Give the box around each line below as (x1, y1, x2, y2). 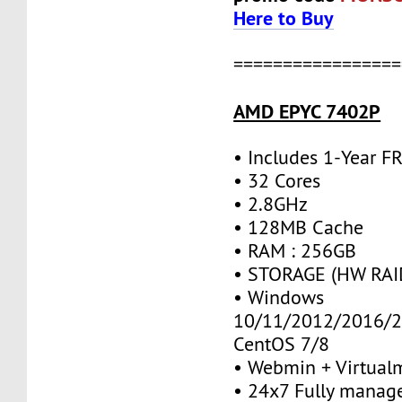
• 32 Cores (233, 168, 321, 193)
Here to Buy (233, 4, 335, 31)
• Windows (233, 284, 325, 310)
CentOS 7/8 (233, 331, 330, 356)
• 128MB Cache (233, 214, 364, 240)
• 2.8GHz (233, 191, 309, 216)
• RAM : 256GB (233, 238, 357, 263)
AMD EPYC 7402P (233, 98, 381, 124)
